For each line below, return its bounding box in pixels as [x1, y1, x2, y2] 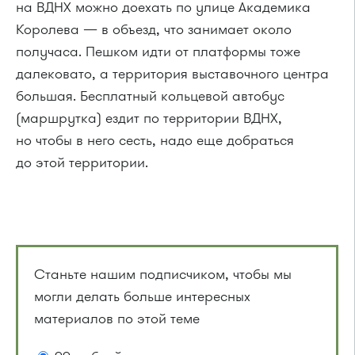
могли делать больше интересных [34, 286, 250, 306]
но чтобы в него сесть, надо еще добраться [16, 130, 294, 150]
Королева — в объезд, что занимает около [16, 19, 292, 39]
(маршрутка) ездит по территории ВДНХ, [16, 108, 282, 128]
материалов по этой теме [34, 308, 200, 328]
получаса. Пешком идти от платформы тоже [16, 41, 300, 61]
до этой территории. [16, 152, 148, 172]
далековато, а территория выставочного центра [16, 63, 329, 83]
